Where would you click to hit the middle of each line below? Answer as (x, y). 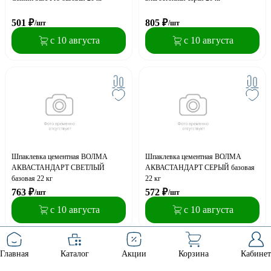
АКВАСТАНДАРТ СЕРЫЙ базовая (200, 167)
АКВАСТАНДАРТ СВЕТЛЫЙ (58, 167)
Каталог (75, 253)
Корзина (193, 253)
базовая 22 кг (32, 178)
